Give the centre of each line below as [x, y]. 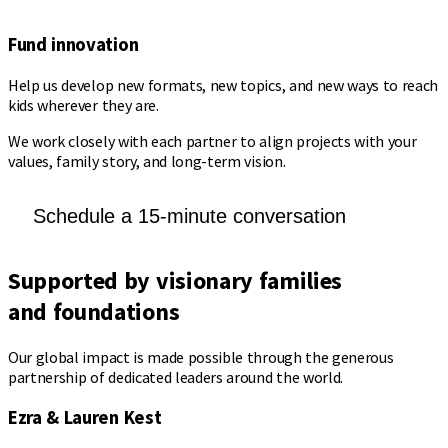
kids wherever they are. [83, 105]
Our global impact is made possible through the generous [201, 356]
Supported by [82, 280]
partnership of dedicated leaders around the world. [175, 376]
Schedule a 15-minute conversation [189, 216]
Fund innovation [73, 45]
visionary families [249, 280]
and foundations [94, 311]
